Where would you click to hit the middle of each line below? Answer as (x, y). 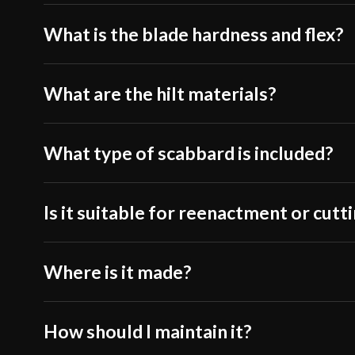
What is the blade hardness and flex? (194, 34)
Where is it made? (118, 272)
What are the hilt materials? (160, 94)
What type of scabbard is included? (189, 153)
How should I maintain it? (148, 332)
